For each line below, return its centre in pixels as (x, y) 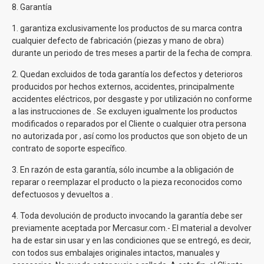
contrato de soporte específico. (69, 148)
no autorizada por (46, 136)
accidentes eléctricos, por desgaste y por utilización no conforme (132, 99)
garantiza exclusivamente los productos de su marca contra (131, 28)
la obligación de (205, 170)
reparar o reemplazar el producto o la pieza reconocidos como (127, 182)
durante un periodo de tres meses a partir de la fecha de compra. (132, 53)
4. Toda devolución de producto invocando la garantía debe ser (127, 216)
